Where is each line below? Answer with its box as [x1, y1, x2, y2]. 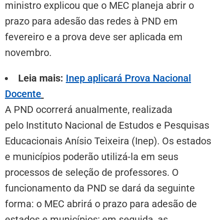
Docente [5, 87, 41, 100]
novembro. [5, 46, 52, 58]
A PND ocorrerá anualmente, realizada [5, 103, 172, 115]
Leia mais [18, 72, 60, 84]
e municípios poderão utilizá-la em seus [5, 150, 178, 163]
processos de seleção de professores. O [5, 166, 179, 178]
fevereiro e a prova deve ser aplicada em [5, 30, 183, 43]
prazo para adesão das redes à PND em [5, 15, 178, 27]
